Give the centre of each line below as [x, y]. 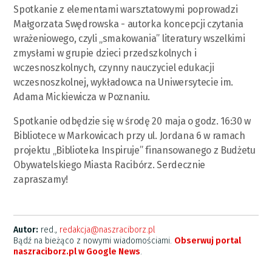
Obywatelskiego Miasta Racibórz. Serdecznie [109, 165]
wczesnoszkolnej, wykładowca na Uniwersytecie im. [124, 82]
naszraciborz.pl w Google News [77, 251]
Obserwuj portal [208, 240]
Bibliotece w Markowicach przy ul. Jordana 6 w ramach [129, 135]
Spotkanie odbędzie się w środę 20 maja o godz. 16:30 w [132, 121]
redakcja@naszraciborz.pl [108, 229]
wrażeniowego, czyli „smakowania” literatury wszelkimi [129, 38]
